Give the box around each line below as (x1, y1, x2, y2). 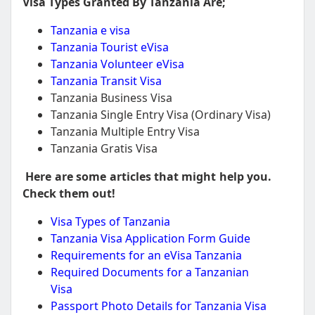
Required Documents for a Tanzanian (51, 264, 249, 280)
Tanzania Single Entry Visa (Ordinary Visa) (51, 107, 271, 122)
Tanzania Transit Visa (51, 73, 162, 89)
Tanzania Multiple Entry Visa (51, 124, 200, 139)
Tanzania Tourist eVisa (51, 39, 169, 55)
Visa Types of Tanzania (51, 214, 170, 229)
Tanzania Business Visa (51, 90, 172, 105)
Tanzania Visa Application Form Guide (51, 231, 250, 246)
